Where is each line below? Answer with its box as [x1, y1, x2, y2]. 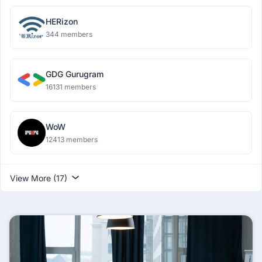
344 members [46, 30, 92, 39]
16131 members [46, 82, 96, 91]
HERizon [46, 16, 78, 26]
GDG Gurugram [46, 69, 104, 79]
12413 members [46, 135, 98, 144]
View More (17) [10, 173, 70, 183]
